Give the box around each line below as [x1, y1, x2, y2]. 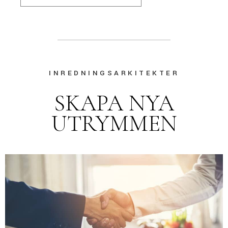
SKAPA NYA [54, 89, 174, 117]
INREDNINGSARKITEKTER [49, 68, 179, 78]
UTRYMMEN [51, 109, 177, 137]
